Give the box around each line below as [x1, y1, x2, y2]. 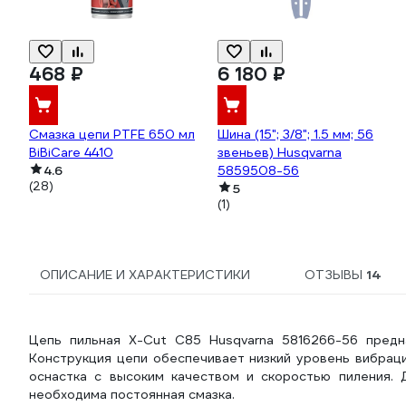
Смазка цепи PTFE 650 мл [29, 126, 195, 142]
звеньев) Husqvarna [217, 144, 342, 160]
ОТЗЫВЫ [304, 266, 366, 283]
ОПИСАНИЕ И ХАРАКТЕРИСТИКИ [40, 266, 250, 283]
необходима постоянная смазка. [29, 386, 235, 402]
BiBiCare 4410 [29, 144, 113, 160]
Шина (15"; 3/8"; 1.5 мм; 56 [217, 126, 373, 142]
